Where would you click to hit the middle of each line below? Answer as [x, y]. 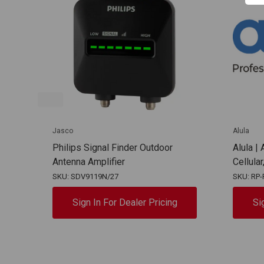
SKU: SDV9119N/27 [85, 176]
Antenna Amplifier [89, 161]
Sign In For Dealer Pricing [125, 202]
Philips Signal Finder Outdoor [113, 147]
